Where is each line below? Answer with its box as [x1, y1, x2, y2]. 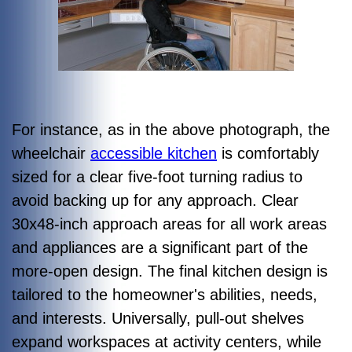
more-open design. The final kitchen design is [12, 262, 328, 280]
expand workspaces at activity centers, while [12, 332, 321, 350]
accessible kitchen [90, 144, 217, 162]
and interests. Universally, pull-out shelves [12, 309, 304, 327]
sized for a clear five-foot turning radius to [12, 167, 302, 185]
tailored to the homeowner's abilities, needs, [12, 285, 317, 303]
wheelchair [12, 144, 90, 162]
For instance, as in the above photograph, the [12, 120, 330, 138]
